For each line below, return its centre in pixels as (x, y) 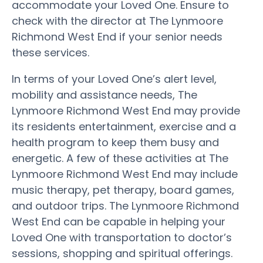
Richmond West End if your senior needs (117, 36)
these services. (50, 52)
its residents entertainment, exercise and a (124, 126)
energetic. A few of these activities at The (120, 158)
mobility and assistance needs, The (104, 95)
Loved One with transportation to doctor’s (122, 237)
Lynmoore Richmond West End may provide (126, 110)
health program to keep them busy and (115, 142)
